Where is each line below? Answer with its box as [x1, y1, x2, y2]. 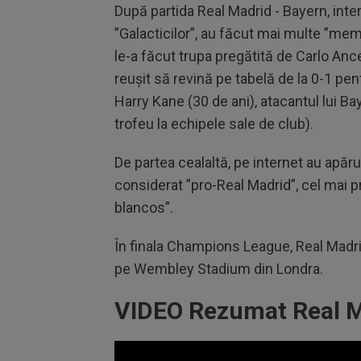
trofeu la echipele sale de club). [114, 114, 317, 132]
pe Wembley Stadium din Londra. [114, 259, 326, 277]
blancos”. [114, 198, 176, 216]
